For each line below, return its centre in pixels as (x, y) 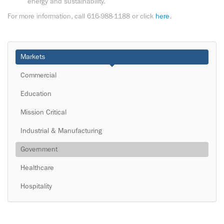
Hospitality (36, 186)
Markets (33, 57)
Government (39, 149)
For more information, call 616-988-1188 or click (81, 16)
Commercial (38, 75)
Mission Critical (43, 112)
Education (36, 94)
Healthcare (37, 168)
